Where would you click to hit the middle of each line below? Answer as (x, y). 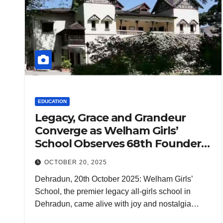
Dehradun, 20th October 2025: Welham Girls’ (114, 179)
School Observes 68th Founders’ (122, 144)
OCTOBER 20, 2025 (76, 163)
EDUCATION (52, 102)
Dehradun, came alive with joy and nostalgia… (117, 204)
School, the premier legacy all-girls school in (113, 192)
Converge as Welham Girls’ (107, 131)
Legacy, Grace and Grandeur (111, 118)
